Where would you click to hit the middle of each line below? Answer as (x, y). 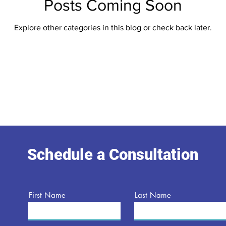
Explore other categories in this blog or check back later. (113, 27)
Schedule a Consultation (113, 155)
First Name (47, 195)
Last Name (153, 195)
